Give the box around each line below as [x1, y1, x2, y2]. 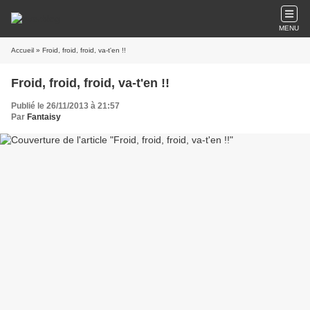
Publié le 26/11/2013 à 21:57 [11, 101, 120, 111]
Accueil [11, 46, 34, 54]
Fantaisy [27, 112, 61, 122]
